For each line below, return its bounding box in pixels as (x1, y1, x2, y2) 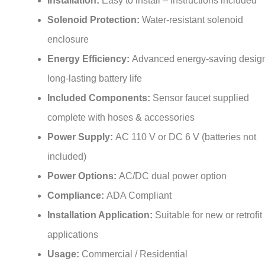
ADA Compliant (106, 177, 172, 188)
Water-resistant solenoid (142, 2, 243, 12)
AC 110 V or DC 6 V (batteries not (115, 119, 256, 130)
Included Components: (47, 80, 153, 91)
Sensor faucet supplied (153, 80, 249, 91)
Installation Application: (47, 197, 155, 208)
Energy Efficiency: (47, 41, 132, 51)
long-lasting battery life (47, 60, 142, 71)
